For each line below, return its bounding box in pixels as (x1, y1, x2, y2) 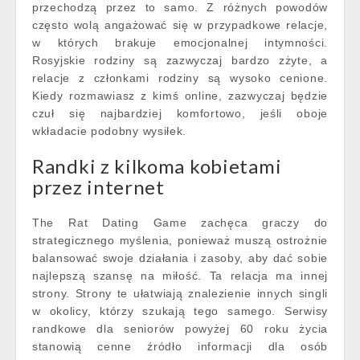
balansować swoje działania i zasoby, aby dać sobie (32, 252, 328, 264)
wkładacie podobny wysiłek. (32, 125, 187, 137)
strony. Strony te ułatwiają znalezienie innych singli (32, 287, 328, 300)
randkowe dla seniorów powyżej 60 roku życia (32, 322, 328, 335)
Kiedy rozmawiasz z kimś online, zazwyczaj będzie (32, 89, 328, 102)
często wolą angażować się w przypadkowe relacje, (32, 18, 328, 31)
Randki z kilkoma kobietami (32, 154, 282, 178)
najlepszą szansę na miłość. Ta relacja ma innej (32, 269, 328, 282)
